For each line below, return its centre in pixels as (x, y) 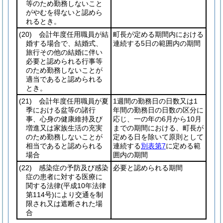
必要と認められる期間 (148, 168)
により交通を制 (79, 195)
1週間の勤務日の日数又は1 (155, 101)
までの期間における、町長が (158, 128)
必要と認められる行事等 (64, 61)
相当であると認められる (64, 146)
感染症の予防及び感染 (70, 168)
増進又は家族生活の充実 (64, 128)
